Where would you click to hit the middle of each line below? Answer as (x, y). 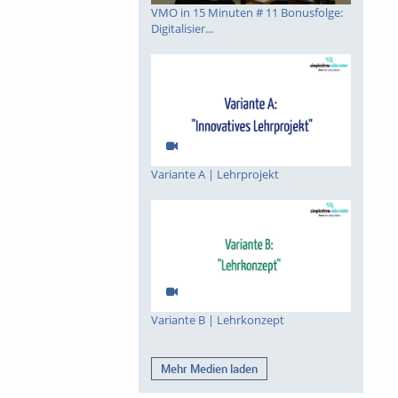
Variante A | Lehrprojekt (215, 175)
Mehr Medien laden (209, 368)
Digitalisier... (182, 29)
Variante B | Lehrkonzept (218, 320)
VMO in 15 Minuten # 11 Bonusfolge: (247, 13)
